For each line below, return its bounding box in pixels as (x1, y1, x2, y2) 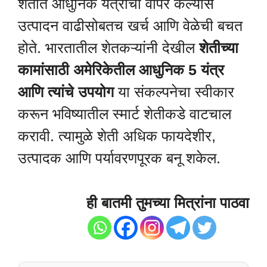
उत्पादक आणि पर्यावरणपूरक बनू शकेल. (18, 150, 221, 167)
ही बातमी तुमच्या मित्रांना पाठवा (86, 194, 249, 211)
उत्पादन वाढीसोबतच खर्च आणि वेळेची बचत (18, 17, 243, 35)
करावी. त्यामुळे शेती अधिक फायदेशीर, (18, 128, 216, 145)
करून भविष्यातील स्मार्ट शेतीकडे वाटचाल (18, 105, 231, 123)
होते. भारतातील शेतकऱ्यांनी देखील (18, 39, 199, 57)
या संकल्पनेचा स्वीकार (114, 83, 234, 101)
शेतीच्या (199, 39, 238, 57)
